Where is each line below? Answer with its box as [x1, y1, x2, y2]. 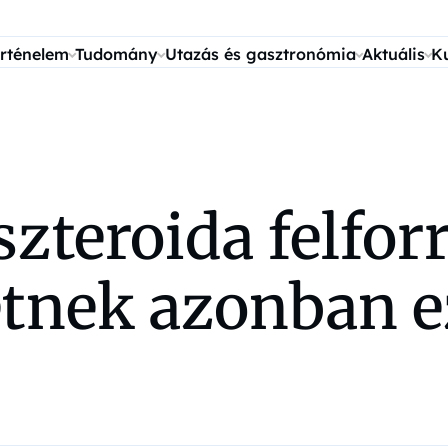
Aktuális [361, 44, 425, 64]
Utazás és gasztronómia [164, 44, 356, 64]
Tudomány [75, 44, 159, 64]
